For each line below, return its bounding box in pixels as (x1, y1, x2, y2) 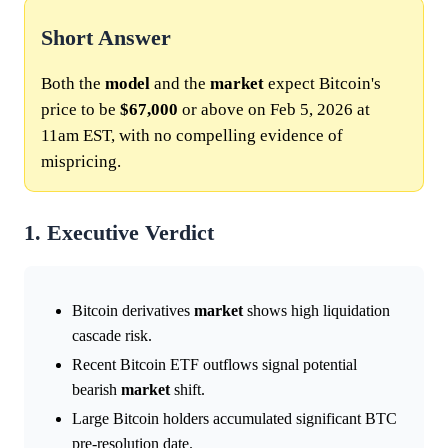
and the (150, 73, 210, 93)
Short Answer (41, 25, 171, 50)
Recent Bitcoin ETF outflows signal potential (72, 355, 357, 373)
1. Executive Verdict (24, 220, 214, 245)
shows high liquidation (243, 301, 390, 319)
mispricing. (41, 151, 121, 171)
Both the (41, 73, 105, 93)
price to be (41, 99, 120, 119)
